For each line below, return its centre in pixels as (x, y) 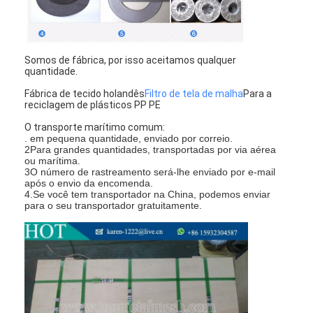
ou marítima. (53, 161)
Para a (258, 94)
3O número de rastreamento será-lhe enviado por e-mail (150, 172)
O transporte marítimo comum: (95, 128)
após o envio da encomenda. (89, 183)
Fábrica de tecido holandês (85, 94)
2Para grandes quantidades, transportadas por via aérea (151, 150)
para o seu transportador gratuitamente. (114, 206)
